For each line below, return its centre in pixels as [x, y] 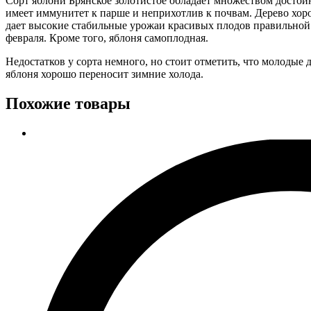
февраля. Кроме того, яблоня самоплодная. [107, 38]
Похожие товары [68, 104]
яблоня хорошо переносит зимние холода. [104, 74]
